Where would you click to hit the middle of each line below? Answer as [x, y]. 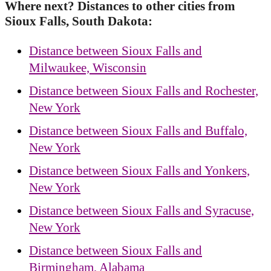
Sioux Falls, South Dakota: [79, 21]
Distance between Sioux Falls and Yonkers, [139, 170]
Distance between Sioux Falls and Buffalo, [138, 130]
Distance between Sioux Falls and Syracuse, [142, 210]
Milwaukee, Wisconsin [88, 67]
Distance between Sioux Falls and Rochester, [144, 90]
